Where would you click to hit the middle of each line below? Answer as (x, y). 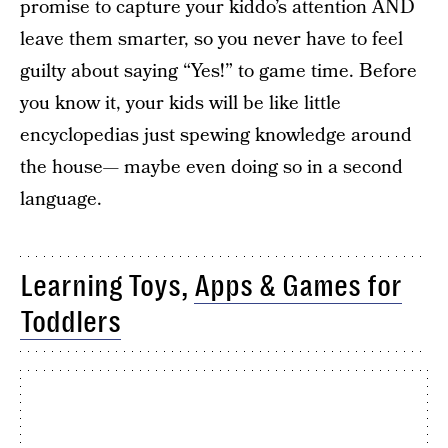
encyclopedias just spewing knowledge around (216, 135)
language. (61, 199)
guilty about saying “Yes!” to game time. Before (218, 71)
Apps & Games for (298, 286)
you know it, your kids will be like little (180, 103)
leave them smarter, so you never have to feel (211, 39)
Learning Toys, (107, 286)
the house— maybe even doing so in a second (211, 167)
